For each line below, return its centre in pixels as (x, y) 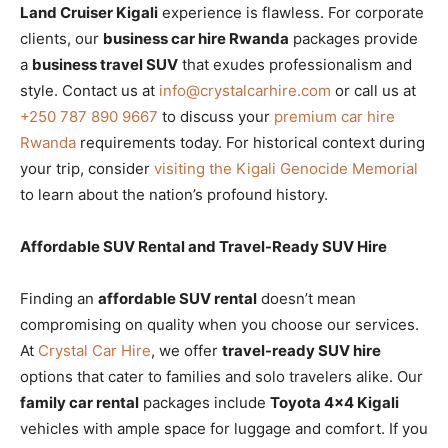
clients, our (61, 38)
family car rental (79, 402)
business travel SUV (105, 64)
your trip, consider (87, 168)
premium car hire (334, 116)
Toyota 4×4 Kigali (334, 402)
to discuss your (216, 116)
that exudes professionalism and (295, 64)
